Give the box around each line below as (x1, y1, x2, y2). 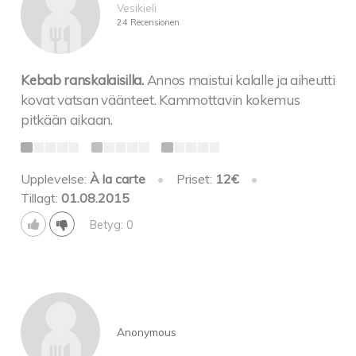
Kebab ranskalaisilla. (21, 72, 144, 89)
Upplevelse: (21, 170, 91, 187)
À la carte (90, 170, 146, 187)
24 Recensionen (116, 16, 180, 28)
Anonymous (116, 325, 176, 339)
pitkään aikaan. (21, 111, 113, 129)
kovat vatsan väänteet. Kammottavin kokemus (21, 91, 300, 109)
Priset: (176, 170, 215, 187)
